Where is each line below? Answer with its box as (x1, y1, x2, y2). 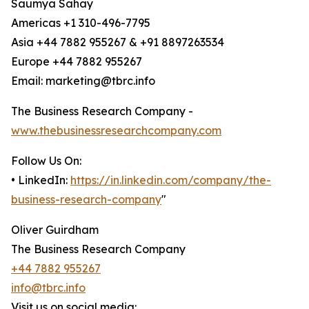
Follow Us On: (11, 154, 81, 168)
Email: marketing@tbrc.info (11, 74, 155, 88)
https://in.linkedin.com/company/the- (70, 173, 271, 188)
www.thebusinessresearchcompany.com (11, 123, 221, 138)
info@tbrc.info (11, 281, 86, 295)
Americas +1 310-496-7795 (11, 16, 150, 30)
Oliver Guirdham (11, 223, 99, 237)
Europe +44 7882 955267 (11, 54, 142, 69)
